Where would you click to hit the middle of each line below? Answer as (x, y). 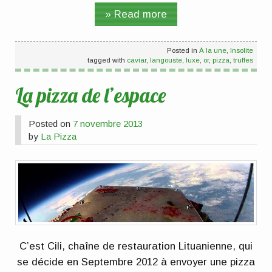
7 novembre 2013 (108, 124)
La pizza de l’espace (91, 94)
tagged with (107, 60)
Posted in (183, 50)
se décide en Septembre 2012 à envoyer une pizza (136, 262)
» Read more (136, 14)
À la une (212, 50)
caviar (136, 60)
